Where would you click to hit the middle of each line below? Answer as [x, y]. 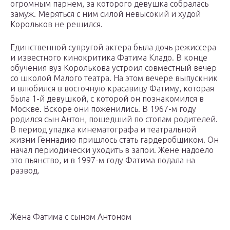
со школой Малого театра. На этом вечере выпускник [114, 78]
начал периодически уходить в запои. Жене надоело [112, 150]
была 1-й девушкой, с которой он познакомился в [107, 99]
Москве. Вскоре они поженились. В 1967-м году [103, 109]
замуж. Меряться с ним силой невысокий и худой [106, 14]
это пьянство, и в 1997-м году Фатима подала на [103, 160]
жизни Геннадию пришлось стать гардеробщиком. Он [114, 140]
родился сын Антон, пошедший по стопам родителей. [114, 119]
